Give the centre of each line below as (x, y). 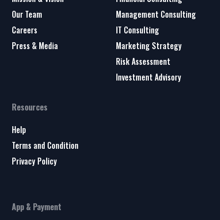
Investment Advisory (149, 77)
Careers (25, 30)
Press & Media (35, 46)
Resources (30, 107)
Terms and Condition (45, 146)
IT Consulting (137, 30)
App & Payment (37, 207)
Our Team (27, 14)
